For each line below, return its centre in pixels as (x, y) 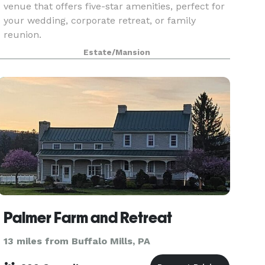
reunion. (23, 35)
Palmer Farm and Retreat (88, 218)
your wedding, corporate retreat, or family (100, 20)
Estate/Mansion (117, 52)
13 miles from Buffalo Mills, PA (77, 241)
